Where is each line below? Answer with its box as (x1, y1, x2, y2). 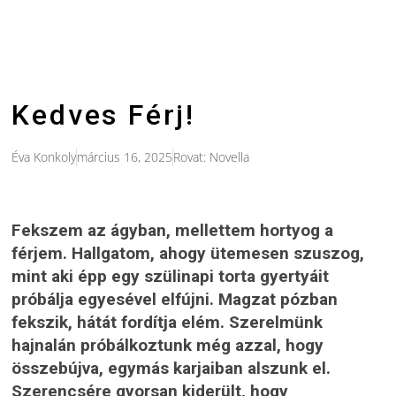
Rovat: (173, 148, 210, 166)
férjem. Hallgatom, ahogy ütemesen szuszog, (11, 243, 365, 264)
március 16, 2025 (77, 148, 173, 166)
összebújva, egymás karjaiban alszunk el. (11, 358, 331, 379)
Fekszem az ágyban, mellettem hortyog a (11, 220, 334, 241)
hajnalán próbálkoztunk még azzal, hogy (11, 335, 324, 356)
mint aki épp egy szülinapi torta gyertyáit (11, 266, 330, 287)
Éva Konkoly (11, 148, 77, 166)
